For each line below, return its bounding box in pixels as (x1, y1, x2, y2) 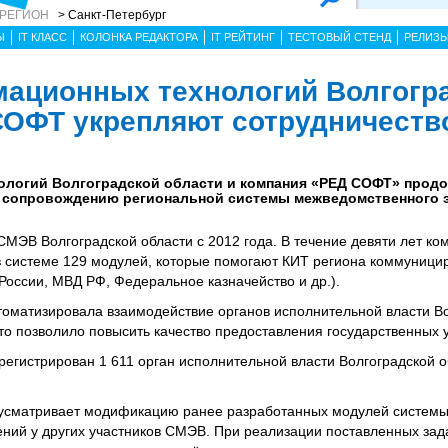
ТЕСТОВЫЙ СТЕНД (288, 31, 391, 43)
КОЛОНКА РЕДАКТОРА (80, 31, 198, 43)
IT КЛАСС (18, 31, 67, 43)
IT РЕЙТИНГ (211, 31, 275, 43)
